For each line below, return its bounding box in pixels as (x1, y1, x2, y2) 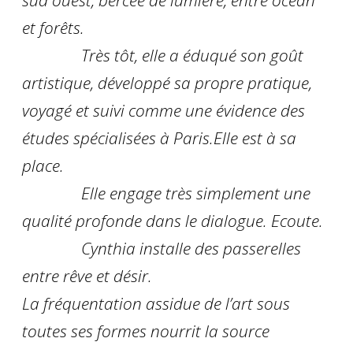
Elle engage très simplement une (22, 182, 310, 205)
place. (22, 154, 64, 177)
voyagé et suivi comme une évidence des (22, 99, 305, 122)
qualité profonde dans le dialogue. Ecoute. (22, 210, 323, 232)
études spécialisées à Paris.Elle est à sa (22, 127, 296, 150)
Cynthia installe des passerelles (22, 237, 301, 260)
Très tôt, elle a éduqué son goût (22, 44, 303, 67)
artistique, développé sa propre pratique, (22, 72, 312, 95)
